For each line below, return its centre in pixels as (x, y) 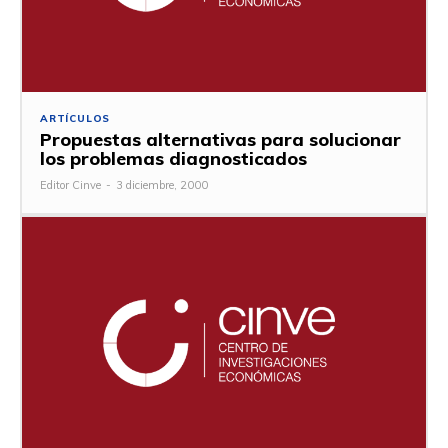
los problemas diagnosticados (173, 158)
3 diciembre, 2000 (162, 184)
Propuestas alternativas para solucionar (220, 139)
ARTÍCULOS (75, 118)
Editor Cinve (70, 184)
